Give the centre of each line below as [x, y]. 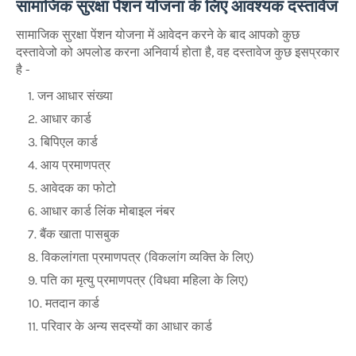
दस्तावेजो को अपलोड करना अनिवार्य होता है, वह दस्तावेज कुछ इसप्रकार [178, 52]
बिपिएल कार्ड [69, 142]
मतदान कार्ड [72, 304]
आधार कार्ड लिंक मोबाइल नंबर [108, 211]
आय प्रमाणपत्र [75, 165]
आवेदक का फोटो [78, 188]
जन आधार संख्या [75, 96]
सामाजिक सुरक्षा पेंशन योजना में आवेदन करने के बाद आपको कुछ [158, 35]
